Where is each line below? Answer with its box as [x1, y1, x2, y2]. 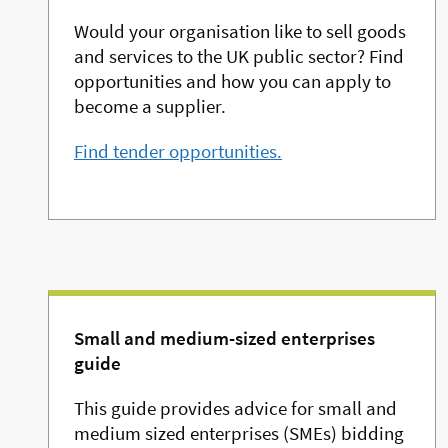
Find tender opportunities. [74, 139, 282, 164]
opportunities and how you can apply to [74, 69, 391, 94]
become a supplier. [74, 94, 226, 119]
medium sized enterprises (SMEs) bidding [74, 421, 404, 446]
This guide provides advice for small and [74, 396, 397, 421]
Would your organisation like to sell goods [74, 19, 406, 44]
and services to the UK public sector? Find [74, 44, 404, 69]
